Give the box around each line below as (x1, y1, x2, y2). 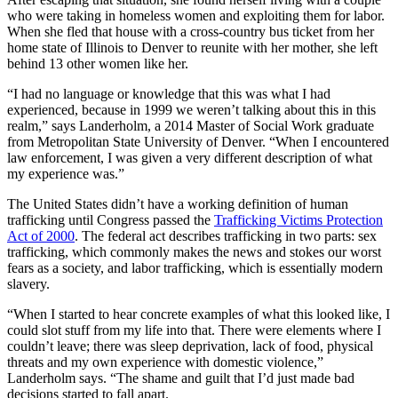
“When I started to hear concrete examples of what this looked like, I (7, 306, 390, 322)
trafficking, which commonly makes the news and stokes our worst (7, 243, 381, 259)
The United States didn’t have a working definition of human (7, 195, 348, 211)
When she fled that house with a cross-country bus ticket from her (7, 23, 374, 39)
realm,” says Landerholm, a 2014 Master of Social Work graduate (7, 117, 374, 133)
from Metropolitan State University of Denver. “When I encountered (7, 133, 389, 149)
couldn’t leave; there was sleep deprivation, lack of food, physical (7, 338, 373, 354)
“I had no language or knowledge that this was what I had (7, 85, 330, 101)
